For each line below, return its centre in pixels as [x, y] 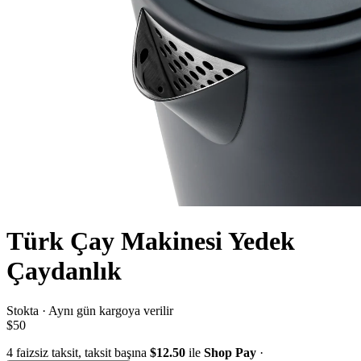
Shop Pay [230, 352]
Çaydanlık [64, 271]
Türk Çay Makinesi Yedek [151, 241]
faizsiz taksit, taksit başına [81, 352]
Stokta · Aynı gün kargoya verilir [90, 310]
